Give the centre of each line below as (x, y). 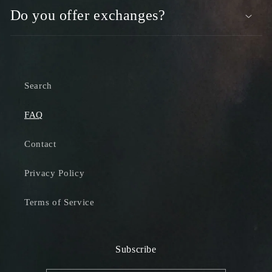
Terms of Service (59, 202)
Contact (40, 143)
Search (38, 85)
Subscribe (136, 249)
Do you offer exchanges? (88, 15)
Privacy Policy (55, 172)
